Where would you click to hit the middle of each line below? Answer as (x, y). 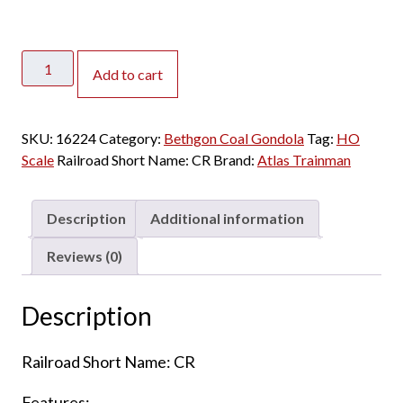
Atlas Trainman (304, 160)
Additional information (227, 219)
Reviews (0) (84, 256)
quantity (46, 298)
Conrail (43, 190)
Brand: (235, 160)
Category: (131, 139)
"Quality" (49, 211)
